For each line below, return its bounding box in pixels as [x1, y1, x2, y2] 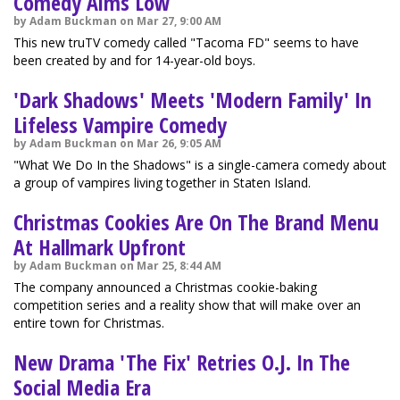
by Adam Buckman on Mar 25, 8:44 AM [13, 258, 221, 273]
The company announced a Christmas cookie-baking [13, 279, 317, 296]
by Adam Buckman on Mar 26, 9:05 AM [13, 136, 221, 151]
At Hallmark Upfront [13, 232, 186, 262]
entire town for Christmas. [13, 314, 164, 331]
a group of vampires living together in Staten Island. [13, 174, 311, 191]
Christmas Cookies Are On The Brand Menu [13, 207, 379, 237]
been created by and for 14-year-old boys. [13, 52, 255, 69]
